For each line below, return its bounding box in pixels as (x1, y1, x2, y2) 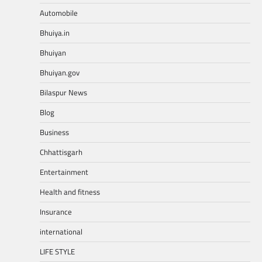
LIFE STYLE (40, 246, 75, 258)
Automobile (40, 7, 78, 19)
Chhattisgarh (40, 146, 82, 158)
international (40, 226, 82, 238)
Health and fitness (40, 186, 100, 198)
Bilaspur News (40, 87, 87, 99)
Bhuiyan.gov (40, 67, 80, 79)
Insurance (40, 206, 72, 218)
